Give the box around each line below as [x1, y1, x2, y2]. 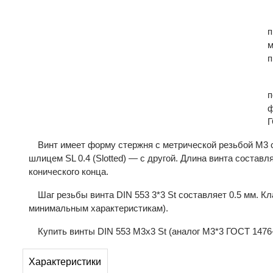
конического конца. [29, 166, 108, 177]
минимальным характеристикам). [29, 203, 168, 213]
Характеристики [29, 257, 102, 268]
